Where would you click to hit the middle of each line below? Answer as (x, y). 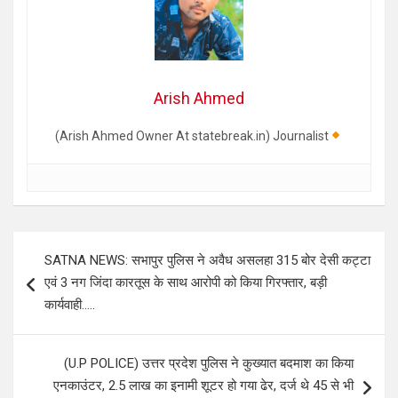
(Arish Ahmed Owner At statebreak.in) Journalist (192, 136)
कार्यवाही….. (70, 305)
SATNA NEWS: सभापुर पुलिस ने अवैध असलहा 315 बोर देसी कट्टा (207, 261)
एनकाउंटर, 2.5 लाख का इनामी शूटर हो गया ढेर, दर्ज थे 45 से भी (203, 386)
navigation (64, 274)
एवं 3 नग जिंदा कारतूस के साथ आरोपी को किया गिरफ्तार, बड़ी (186, 283)
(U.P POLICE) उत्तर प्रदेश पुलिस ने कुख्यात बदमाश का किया (209, 364)
